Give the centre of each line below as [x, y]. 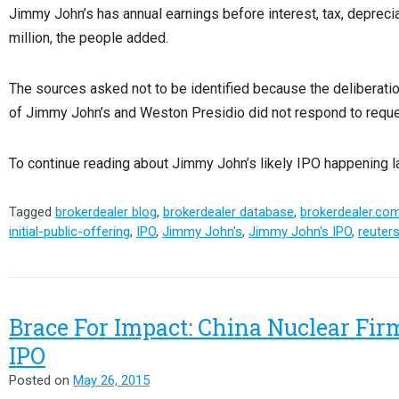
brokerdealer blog [106, 212]
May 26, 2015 [111, 380]
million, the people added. [89, 38]
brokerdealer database [228, 212]
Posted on [41, 380]
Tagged [32, 212]
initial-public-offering [69, 232]
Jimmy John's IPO [300, 232]
